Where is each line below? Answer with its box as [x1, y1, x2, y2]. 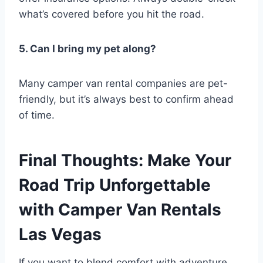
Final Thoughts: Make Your [19, 150, 231, 171]
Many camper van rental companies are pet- [19, 77, 228, 90]
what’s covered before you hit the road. [19, 8, 204, 21]
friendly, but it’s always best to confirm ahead [19, 93, 234, 106]
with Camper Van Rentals [19, 200, 221, 220]
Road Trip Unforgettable [19, 175, 211, 195]
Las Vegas [19, 224, 102, 245]
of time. [19, 109, 55, 122]
